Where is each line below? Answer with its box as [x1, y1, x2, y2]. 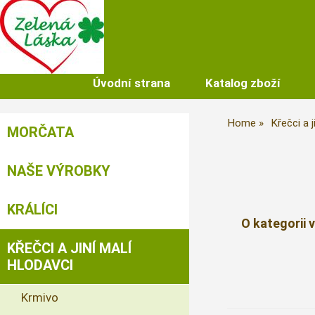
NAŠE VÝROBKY [7, 162, 110, 179]
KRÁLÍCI [7, 201, 58, 218]
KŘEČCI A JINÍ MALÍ [7, 240, 131, 257]
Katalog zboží [205, 76, 281, 90]
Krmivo [21, 290, 58, 304]
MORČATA [7, 124, 74, 141]
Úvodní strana [92, 76, 170, 90]
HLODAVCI [7, 257, 73, 274]
